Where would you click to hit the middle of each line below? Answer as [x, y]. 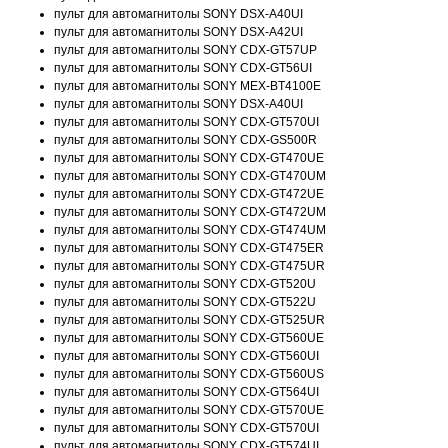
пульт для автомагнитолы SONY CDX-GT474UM [190, 230]
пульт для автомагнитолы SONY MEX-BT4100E [187, 86]
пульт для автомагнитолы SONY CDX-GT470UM [190, 176]
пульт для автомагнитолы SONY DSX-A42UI [178, 32]
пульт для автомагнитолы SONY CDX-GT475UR [189, 266]
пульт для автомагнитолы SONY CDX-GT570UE [189, 410]
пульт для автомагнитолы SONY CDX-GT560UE [189, 338]
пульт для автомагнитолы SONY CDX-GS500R [185, 140]
